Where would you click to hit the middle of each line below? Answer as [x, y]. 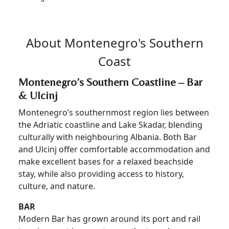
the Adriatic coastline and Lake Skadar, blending [110, 124]
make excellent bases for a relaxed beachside [106, 161]
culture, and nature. [57, 186]
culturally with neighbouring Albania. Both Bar [108, 137]
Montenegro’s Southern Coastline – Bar [110, 82]
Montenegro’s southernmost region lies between [114, 112]
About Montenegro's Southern [114, 42]
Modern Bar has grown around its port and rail [109, 219]
